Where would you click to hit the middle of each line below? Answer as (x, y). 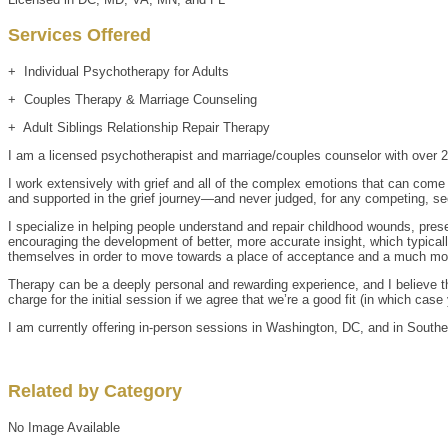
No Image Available (64, 427)
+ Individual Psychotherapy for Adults (118, 71)
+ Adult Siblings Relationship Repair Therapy (139, 127)
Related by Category (95, 390)
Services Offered (79, 34)
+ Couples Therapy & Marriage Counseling (132, 99)
